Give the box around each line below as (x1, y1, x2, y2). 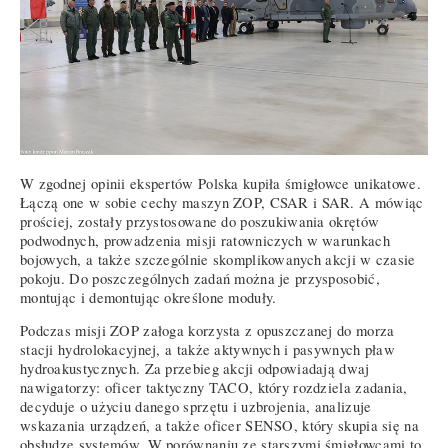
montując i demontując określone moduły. (20, 287, 277, 307)
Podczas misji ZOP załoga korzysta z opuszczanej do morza (20, 321, 395, 341)
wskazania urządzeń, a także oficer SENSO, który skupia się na (20, 416, 419, 436)
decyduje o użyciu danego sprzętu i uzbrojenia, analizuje (20, 397, 372, 417)
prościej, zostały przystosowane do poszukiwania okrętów (20, 211, 380, 231)
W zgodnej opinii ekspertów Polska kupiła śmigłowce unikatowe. (20, 173, 421, 193)
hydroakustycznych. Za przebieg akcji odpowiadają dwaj (20, 359, 370, 379)
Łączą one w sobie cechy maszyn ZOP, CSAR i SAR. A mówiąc (20, 192, 424, 212)
